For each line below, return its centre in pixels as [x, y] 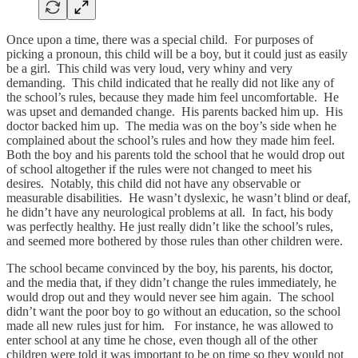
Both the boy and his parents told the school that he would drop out [175, 154]
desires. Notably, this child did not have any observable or [153, 183]
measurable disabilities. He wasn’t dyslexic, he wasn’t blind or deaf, [179, 197]
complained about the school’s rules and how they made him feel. [172, 140]
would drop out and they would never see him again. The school [170, 296]
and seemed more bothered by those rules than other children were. [175, 241]
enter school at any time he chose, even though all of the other [162, 340]
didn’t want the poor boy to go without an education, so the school [173, 311]
